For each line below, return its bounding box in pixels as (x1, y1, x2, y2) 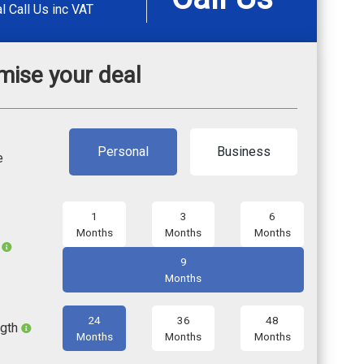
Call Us (9, 2, 52, 18)
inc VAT (52, 2, 93, 18)
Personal (97, 144, 149, 160)
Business (216, 144, 271, 160)
